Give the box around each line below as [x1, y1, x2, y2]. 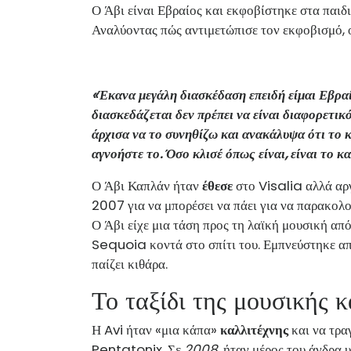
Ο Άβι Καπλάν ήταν [92, 175, 202, 195]
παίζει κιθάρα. [92, 254, 168, 273]
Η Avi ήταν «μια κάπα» [92, 320, 220, 339]
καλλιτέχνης [220, 320, 288, 339]
